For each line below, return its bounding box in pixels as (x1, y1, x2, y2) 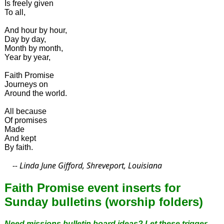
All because (4, 106, 46, 115)
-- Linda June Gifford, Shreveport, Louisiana (4, 159, 162, 171)
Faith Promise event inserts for (4, 180, 180, 194)
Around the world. (4, 88, 67, 97)
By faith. (4, 142, 33, 151)
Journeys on (4, 79, 48, 88)
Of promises (4, 115, 47, 124)
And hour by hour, (4, 25, 67, 34)
